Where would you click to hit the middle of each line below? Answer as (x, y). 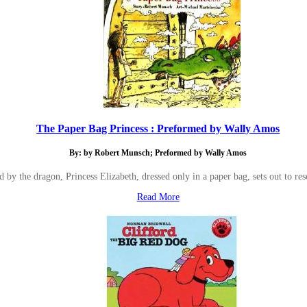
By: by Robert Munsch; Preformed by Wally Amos (158, 153)
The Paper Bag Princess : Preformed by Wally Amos (158, 128)
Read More (158, 197)
